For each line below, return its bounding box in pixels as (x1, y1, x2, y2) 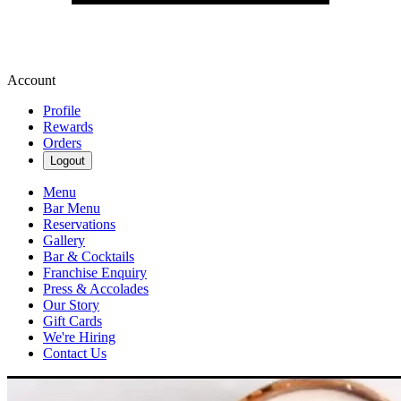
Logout (50, 154, 85, 167)
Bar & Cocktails (43, 249, 134, 264)
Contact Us (43, 346, 107, 361)
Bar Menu (43, 200, 100, 216)
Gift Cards (43, 313, 102, 328)
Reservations (43, 217, 115, 232)
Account (7, 73, 55, 88)
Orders (43, 135, 81, 150)
